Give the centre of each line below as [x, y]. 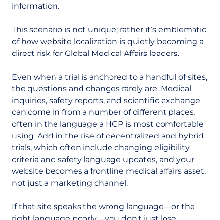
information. [36, 6]
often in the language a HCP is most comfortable [108, 124]
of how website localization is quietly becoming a [108, 41]
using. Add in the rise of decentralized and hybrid [108, 136]
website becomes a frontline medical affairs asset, [109, 171]
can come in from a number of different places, [103, 112]
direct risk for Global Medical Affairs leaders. [96, 53]
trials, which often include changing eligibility [101, 148]
